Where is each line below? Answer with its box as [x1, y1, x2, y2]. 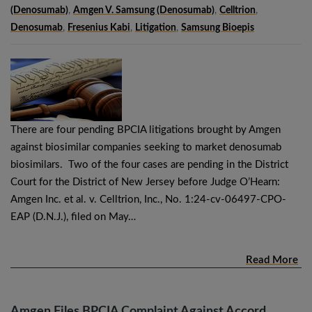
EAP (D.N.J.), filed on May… [10, 211, 136, 222]
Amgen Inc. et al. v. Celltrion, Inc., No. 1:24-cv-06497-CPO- [10, 194, 286, 205]
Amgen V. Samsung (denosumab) [73, 5, 214, 15]
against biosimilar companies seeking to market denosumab [10, 141, 281, 153]
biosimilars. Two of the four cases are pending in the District [10, 159, 288, 170]
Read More [246, 254, 298, 265]
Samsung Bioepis [181, 22, 254, 33]
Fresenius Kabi [68, 22, 130, 33]
